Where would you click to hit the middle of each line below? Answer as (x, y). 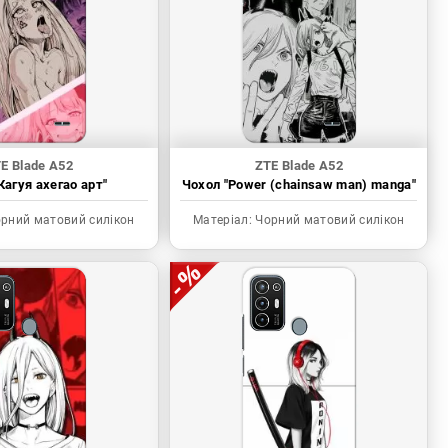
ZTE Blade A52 (299, 166)
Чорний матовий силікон (328, 220)
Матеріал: (223, 220)
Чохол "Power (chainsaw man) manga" (299, 185)
